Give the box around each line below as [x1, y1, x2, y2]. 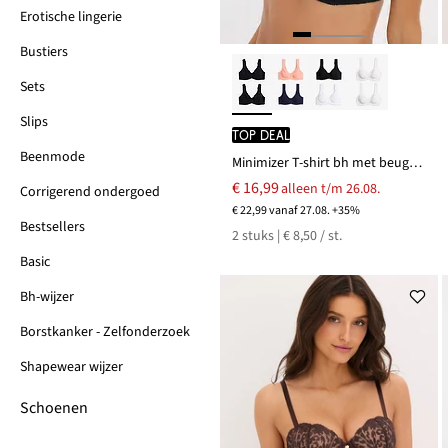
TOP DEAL [232, 126, 290, 143]
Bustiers [20, 42, 68, 62]
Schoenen [20, 397, 88, 419]
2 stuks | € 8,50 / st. [232, 225, 342, 246]
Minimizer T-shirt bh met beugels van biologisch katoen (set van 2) [409, 152, 422, 173]
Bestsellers [20, 217, 85, 237]
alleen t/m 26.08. [281, 178, 380, 199]
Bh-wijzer [20, 287, 74, 307]
